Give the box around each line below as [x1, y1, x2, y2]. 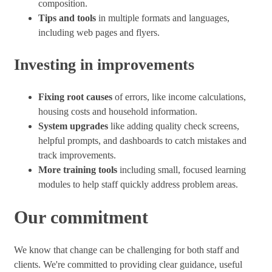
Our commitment [14, 207, 148, 228]
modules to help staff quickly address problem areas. [38, 179, 238, 190]
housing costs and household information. [38, 106, 197, 117]
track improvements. [38, 150, 116, 161]
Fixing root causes [38, 92, 112, 103]
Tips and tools [38, 13, 98, 24]
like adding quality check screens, [108, 121, 239, 132]
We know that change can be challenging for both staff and [14, 245, 239, 255]
